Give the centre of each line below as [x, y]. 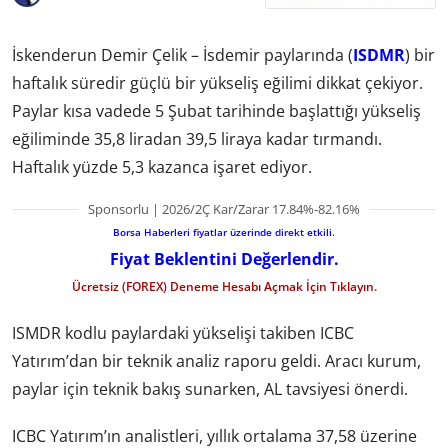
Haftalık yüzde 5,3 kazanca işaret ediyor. [162, 166]
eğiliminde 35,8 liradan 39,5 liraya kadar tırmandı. [197, 138]
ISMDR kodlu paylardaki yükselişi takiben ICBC [183, 333]
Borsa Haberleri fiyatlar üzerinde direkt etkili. [224, 231]
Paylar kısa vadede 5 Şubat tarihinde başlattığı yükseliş [216, 110]
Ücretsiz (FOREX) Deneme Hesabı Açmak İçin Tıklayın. [224, 286]
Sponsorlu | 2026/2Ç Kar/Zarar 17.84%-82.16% [224, 208]
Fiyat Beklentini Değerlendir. [224, 258]
